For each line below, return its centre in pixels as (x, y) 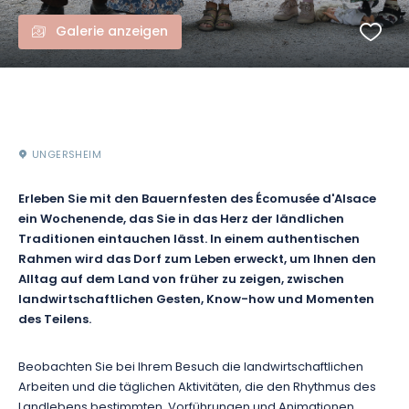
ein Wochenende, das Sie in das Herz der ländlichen (181, 220)
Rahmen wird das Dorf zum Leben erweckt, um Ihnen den (197, 260)
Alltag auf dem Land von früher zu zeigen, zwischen (181, 280)
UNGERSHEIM (67, 155)
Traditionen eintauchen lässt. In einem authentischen (189, 240)
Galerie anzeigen (112, 32)
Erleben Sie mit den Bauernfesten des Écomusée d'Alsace (197, 200)
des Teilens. (55, 320)
